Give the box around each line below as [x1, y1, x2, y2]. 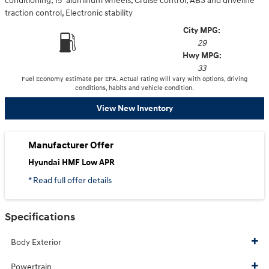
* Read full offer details [28, 175, 112, 186]
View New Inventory [96, 103, 173, 113]
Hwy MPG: [182, 50, 222, 61]
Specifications [5, 210, 75, 224]
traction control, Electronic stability [5, 8, 133, 18]
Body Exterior [11, 237, 61, 248]
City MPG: [183, 25, 220, 35]
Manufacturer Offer [28, 139, 113, 151]
